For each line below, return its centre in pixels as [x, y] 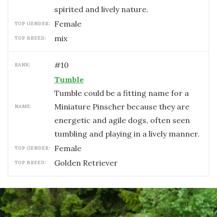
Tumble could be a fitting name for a [122, 93]
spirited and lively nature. [101, 9]
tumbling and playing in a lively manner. [127, 134]
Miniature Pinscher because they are [122, 107]
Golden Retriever [86, 163]
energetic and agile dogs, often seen [122, 120]
